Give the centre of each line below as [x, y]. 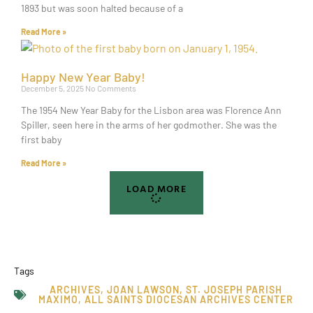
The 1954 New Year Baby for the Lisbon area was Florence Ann [151, 110]
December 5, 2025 [53, 88]
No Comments [111, 88]
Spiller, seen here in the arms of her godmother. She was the [149, 124]
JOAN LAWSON [143, 289]
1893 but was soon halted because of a [102, 8]
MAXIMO [58, 299]
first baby [41, 139]
